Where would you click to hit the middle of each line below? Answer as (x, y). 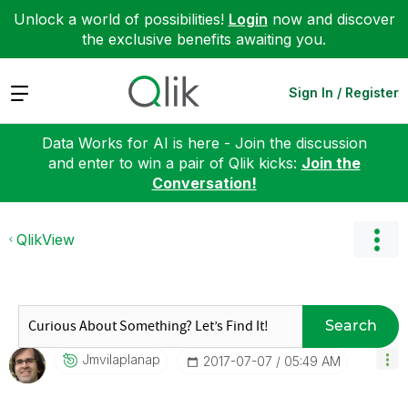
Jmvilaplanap (121, 359)
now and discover (331, 19)
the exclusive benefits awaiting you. (204, 39)
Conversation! (204, 183)
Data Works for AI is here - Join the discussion (204, 143)
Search (351, 326)
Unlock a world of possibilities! (121, 19)
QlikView (46, 239)
